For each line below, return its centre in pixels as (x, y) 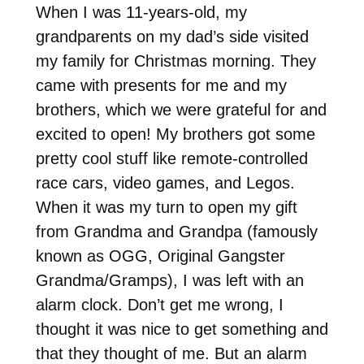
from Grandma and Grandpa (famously (176, 231)
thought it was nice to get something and (182, 329)
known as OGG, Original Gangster (160, 256)
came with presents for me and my (161, 85)
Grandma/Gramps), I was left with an (169, 280)
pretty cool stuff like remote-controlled (171, 158)
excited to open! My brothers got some (175, 134)
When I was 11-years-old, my (141, 12)
